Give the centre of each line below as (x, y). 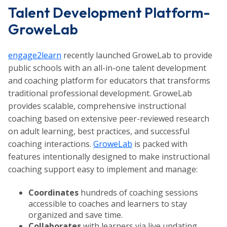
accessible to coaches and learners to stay (108, 204)
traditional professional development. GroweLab (100, 93)
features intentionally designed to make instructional (109, 156)
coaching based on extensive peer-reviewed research (109, 118)
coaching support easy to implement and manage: (103, 169)
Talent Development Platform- (109, 13)
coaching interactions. (51, 144)
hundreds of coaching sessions (138, 193)
